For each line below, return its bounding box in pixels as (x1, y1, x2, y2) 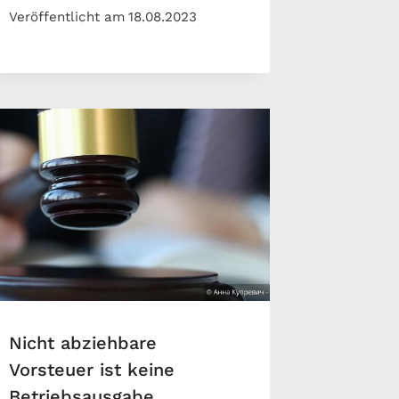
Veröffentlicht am (9, 8, 126, 25)
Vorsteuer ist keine (9, 359, 175, 381)
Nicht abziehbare (9, 332, 158, 354)
